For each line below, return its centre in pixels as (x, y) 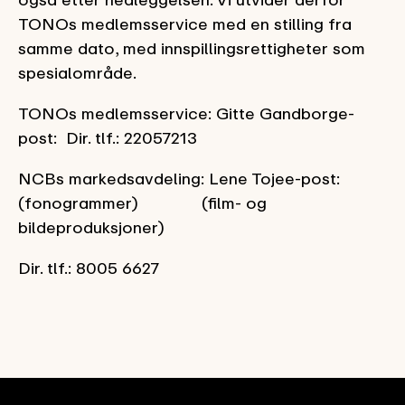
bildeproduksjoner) (91, 227)
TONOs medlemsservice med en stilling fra (185, 24)
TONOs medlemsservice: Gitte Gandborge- (186, 113)
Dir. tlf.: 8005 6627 (89, 268)
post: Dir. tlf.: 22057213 (108, 137)
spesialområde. (77, 72)
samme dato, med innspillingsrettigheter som (192, 48)
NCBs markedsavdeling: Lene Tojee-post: (186, 178)
